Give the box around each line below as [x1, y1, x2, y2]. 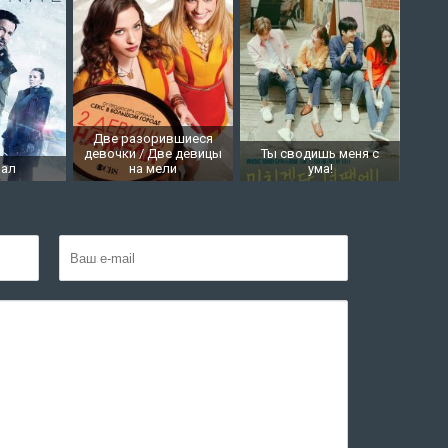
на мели [129, 161, 178, 177]
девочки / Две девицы [84, 146, 223, 162]
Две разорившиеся [93, 131, 214, 147]
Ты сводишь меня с [261, 146, 380, 162]
